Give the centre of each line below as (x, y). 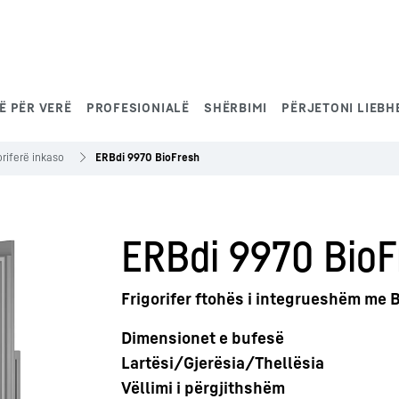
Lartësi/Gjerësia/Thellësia (223, 362)
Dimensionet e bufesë (203, 338)
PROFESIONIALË (138, 107)
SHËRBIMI (236, 107)
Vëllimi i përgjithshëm (203, 387)
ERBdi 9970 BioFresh (147, 157)
